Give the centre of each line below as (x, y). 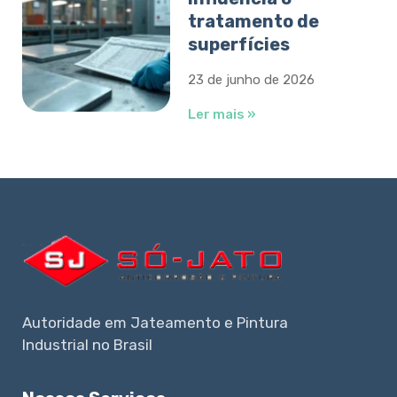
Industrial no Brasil (87, 345)
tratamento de (254, 21)
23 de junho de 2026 (252, 79)
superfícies (239, 44)
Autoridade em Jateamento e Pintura (155, 323)
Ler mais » (222, 114)
